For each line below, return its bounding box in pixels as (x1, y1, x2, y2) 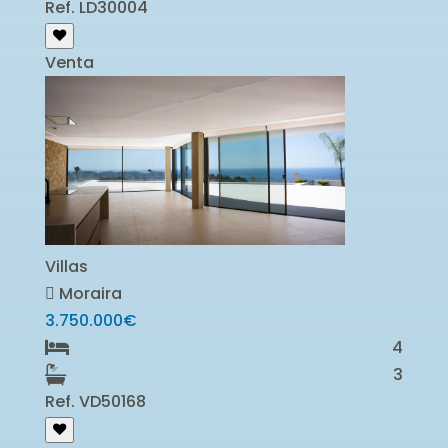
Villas (44, 254, 88, 278)
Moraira (54, 281, 122, 305)
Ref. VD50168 (44, 389, 146, 413)
